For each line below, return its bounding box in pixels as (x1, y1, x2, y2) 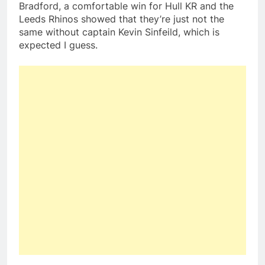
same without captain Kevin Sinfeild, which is (19, 26, 219, 38)
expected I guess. (19, 39, 98, 51)
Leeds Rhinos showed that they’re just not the (19, 13, 224, 25)
